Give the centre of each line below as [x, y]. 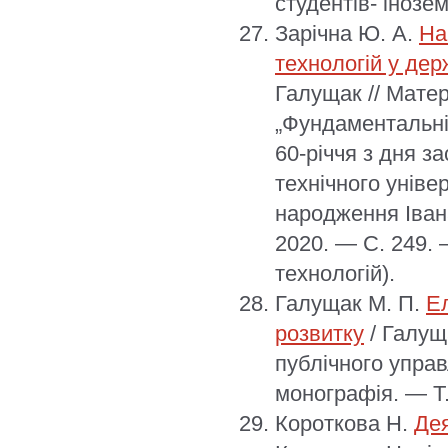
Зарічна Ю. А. [347, 33]
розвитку [319, 333]
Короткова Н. [344, 423]
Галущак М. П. [350, 303]
